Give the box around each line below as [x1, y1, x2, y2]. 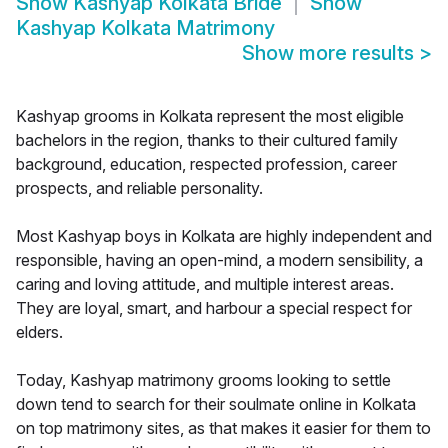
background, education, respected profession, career [16, 154, 397, 175]
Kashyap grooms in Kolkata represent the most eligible [16, 106, 404, 127]
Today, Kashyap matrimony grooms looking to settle [16, 370, 391, 391]
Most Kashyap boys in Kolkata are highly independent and [16, 226, 432, 247]
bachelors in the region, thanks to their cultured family [16, 130, 398, 151]
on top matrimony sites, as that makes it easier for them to [16, 418, 431, 439]
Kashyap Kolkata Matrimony [16, 16, 275, 41]
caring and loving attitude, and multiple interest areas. [16, 274, 394, 295]
